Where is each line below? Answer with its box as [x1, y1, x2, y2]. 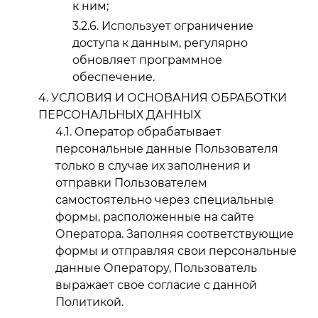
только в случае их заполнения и [55, 159, 251, 173]
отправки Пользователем [55, 176, 207, 190]
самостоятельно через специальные [55, 193, 274, 207]
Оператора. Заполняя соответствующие [55, 227, 294, 241]
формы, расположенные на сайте [55, 210, 254, 224]
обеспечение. [72, 70, 155, 84]
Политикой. [55, 295, 124, 309]
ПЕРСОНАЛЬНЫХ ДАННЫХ [38, 108, 201, 122]
